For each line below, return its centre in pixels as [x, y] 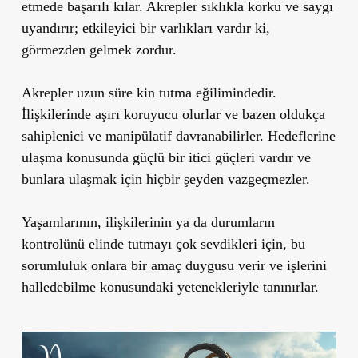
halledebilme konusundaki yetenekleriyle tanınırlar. [170, 286]
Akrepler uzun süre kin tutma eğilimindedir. [149, 92]
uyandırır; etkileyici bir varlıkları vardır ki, [145, 28]
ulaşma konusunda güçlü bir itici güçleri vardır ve [166, 157]
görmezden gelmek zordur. [99, 49]
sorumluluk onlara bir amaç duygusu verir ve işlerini [174, 265]
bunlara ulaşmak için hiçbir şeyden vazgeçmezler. [165, 179]
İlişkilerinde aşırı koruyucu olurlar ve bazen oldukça [173, 114]
